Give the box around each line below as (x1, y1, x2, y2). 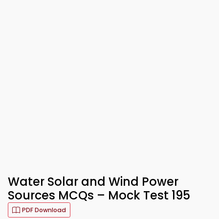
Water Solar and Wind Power (8, 174, 178, 190)
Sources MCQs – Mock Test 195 (8, 187, 190, 203)
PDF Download (22, 206, 66, 214)
